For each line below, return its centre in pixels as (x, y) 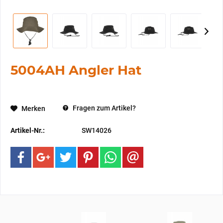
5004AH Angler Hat (76, 70)
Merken (33, 109)
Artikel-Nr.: (28, 130)
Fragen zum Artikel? (104, 108)
